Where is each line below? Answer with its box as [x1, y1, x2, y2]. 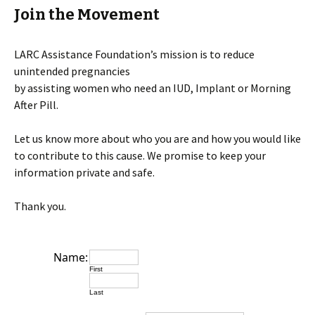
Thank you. [14, 199, 66, 213]
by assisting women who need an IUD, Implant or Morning [14, 81, 291, 95]
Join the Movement [14, 5, 160, 24]
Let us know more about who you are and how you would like [14, 131, 301, 146]
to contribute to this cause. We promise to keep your [14, 148, 266, 162]
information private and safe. [14, 165, 155, 179]
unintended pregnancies [14, 64, 130, 78]
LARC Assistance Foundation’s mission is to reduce [14, 47, 255, 61]
